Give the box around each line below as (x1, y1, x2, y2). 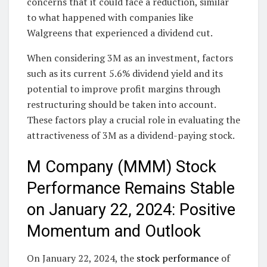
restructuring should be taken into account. (27, 97, 216, 111)
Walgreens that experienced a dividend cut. (27, 26, 213, 39)
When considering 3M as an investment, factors (27, 51, 233, 64)
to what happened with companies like (27, 10, 193, 24)
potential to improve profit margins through (27, 82, 221, 95)
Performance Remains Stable (27, 179, 235, 198)
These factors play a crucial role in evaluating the (27, 113, 240, 126)
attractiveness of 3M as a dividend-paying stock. (27, 128, 235, 142)
